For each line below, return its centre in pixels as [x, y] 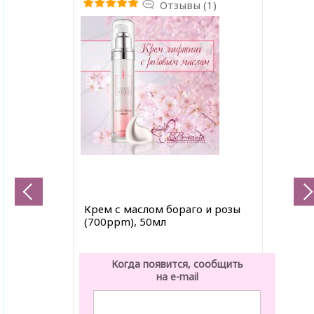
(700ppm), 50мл [125, 221]
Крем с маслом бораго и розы [162, 209]
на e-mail [177, 276]
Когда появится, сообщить [177, 264]
